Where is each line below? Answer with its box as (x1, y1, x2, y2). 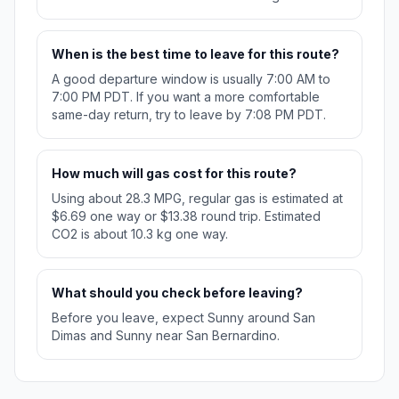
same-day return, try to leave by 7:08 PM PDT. (52, 107, 326, 123)
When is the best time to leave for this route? (52, 46, 339, 62)
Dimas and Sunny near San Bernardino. (52, 328, 280, 344)
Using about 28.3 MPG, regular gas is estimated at (52, 191, 343, 207)
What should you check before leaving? (52, 285, 303, 301)
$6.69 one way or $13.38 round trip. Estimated (52, 208, 321, 224)
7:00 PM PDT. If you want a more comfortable (52, 89, 320, 105)
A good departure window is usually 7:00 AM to (52, 71, 330, 87)
